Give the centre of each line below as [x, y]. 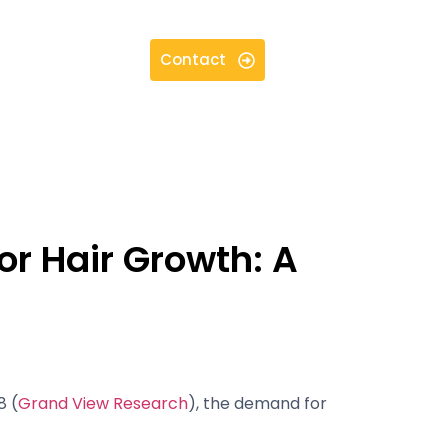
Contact [192, 60]
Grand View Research [103, 404]
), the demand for [257, 404]
